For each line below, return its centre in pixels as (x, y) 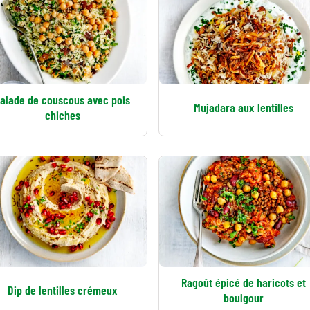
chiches (62, 115)
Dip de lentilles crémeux (62, 290)
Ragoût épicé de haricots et (243, 282)
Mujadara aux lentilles (243, 107)
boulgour (243, 298)
